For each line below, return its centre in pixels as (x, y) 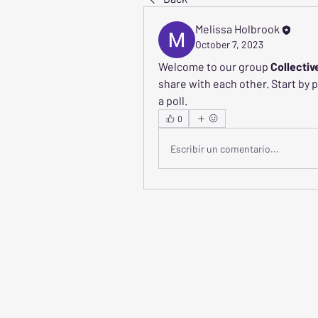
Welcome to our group (214, 66)
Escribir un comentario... (225, 148)
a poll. (173, 100)
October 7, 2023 (229, 44)
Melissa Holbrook (237, 29)
